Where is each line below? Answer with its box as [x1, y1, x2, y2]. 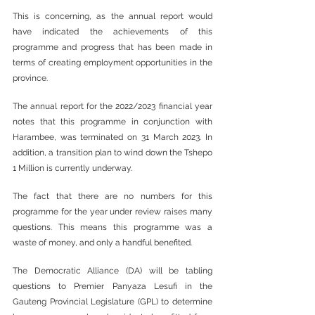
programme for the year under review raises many [13, 206, 212, 217]
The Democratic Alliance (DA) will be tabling [13, 265, 212, 276]
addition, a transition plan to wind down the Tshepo [13, 147, 212, 157]
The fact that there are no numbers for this [13, 191, 212, 201]
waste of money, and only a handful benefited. [13, 237, 192, 247]
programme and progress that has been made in [13, 41, 212, 52]
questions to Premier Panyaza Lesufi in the [13, 281, 212, 291]
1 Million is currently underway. [13, 162, 132, 173]
